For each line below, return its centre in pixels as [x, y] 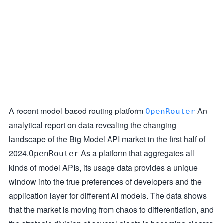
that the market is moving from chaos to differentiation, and [111, 209]
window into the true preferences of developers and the [105, 181]
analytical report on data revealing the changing [93, 125]
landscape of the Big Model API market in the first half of [107, 139]
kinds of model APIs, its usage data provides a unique [103, 167]
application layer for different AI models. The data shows [108, 195]
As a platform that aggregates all [136, 153]
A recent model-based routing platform [77, 111]
